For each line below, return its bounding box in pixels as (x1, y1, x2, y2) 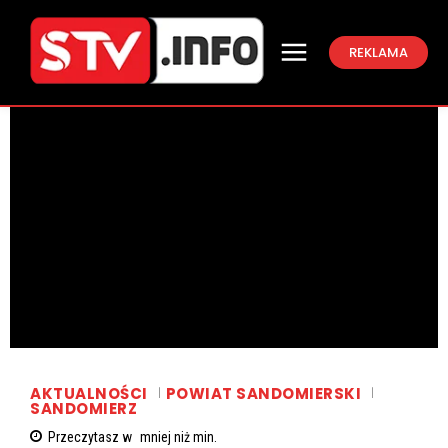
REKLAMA (349, 42, 408, 62)
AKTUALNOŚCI (30, 382, 148, 404)
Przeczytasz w (48, 429, 135, 446)
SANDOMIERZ (30, 398, 137, 420)
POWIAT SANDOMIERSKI (165, 382, 361, 404)
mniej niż (140, 429, 190, 446)
